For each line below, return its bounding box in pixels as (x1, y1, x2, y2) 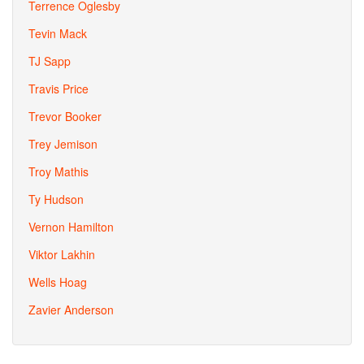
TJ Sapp (28, 53, 71, 69)
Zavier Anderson (28, 301, 114, 318)
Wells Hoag (28, 274, 87, 290)
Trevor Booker (28, 108, 102, 124)
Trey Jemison (28, 136, 97, 152)
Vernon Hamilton (28, 219, 114, 235)
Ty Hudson (28, 191, 84, 207)
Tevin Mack (28, 25, 87, 41)
